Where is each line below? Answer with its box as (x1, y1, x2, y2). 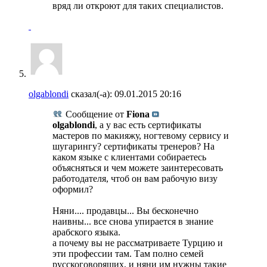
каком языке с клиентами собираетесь (52, 151, 206, 162)
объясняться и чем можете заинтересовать (52, 162, 223, 173)
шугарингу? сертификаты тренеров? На (52, 141, 215, 151)
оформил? (52, 184, 93, 194)
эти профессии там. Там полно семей (52, 248, 204, 259)
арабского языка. (52, 226, 120, 237)
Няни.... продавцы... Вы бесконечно (52, 205, 198, 216)
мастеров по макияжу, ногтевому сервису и (52, 130, 229, 141)
